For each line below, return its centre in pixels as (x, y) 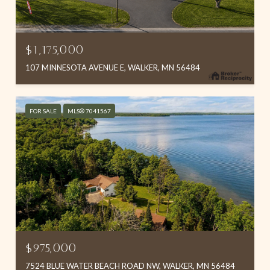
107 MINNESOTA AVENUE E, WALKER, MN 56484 (113, 68)
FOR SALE (43, 111)
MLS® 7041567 (89, 111)
